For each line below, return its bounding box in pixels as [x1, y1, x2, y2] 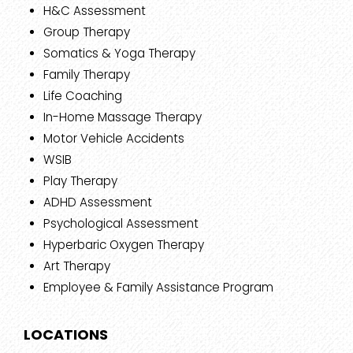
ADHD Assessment [43, 194, 152, 211]
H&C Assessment [43, 2, 146, 20]
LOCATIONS [24, 325, 108, 345]
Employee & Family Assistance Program [43, 279, 273, 296]
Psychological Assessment [43, 215, 199, 232]
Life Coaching [43, 87, 122, 105]
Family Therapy [43, 66, 130, 84]
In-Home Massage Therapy [43, 109, 202, 126]
